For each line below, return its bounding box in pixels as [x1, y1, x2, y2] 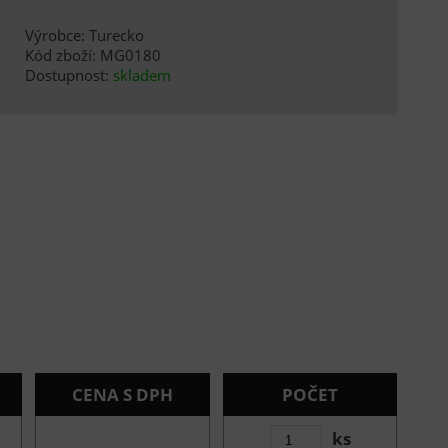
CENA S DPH [72, 382, 174, 406]
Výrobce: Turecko [24, 25, 144, 46]
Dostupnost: [24, 65, 113, 86]
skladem [112, 65, 171, 86]
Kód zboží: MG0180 [24, 45, 161, 66]
